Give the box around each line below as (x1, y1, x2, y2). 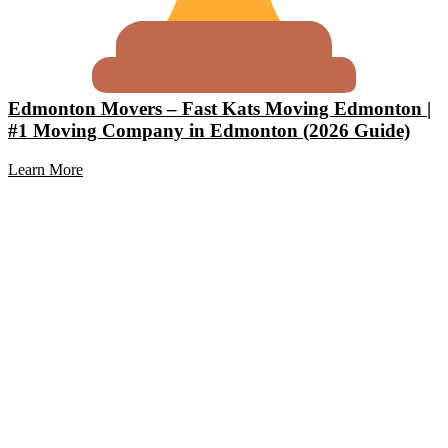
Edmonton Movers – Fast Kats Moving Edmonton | (8, 98, 431, 120)
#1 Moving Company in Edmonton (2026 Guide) (8, 120, 410, 142)
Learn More (8, 161, 83, 179)
